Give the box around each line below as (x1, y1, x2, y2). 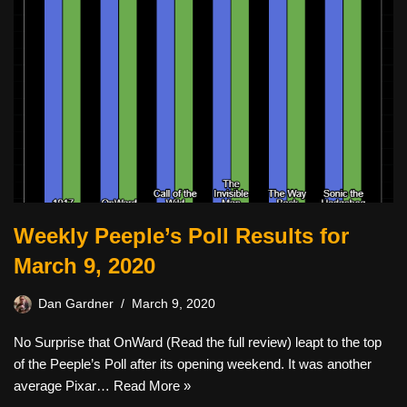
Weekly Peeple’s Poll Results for (14, 223, 349, 248)
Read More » (114, 377, 191, 393)
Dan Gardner (38, 296, 114, 311)
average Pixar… (14, 377, 114, 393)
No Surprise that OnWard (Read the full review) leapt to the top (14, 333, 382, 350)
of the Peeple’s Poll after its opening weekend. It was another (14, 355, 372, 372)
